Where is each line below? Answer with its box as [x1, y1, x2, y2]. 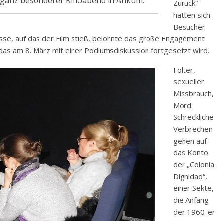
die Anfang [173, 195, 209, 205]
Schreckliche [173, 112, 214, 122]
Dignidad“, [173, 171, 207, 182]
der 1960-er [173, 207, 215, 217]
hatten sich [173, 10, 210, 20]
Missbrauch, [173, 88, 214, 99]
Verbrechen [173, 124, 213, 134]
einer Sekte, [173, 183, 214, 193]
